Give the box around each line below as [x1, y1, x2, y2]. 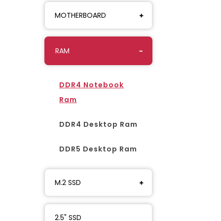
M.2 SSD [55, 177, 81, 187]
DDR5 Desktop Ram [59, 144, 137, 154]
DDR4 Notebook [59, 79, 124, 90]
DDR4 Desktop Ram [59, 119, 138, 129]
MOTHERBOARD [55, 10, 106, 20]
